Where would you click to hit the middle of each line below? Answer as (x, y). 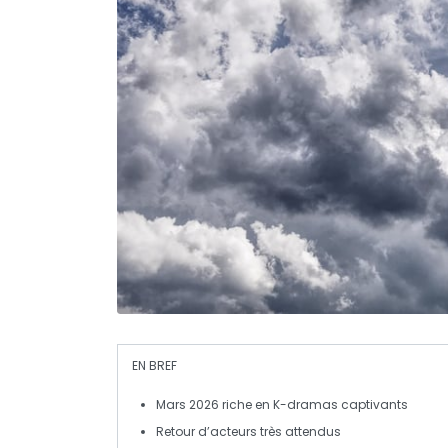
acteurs (233, 431)
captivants (373, 404)
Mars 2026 (187, 404)
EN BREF (154, 365)
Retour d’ (183, 431)
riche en (246, 404)
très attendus (299, 431)
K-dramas (305, 404)
